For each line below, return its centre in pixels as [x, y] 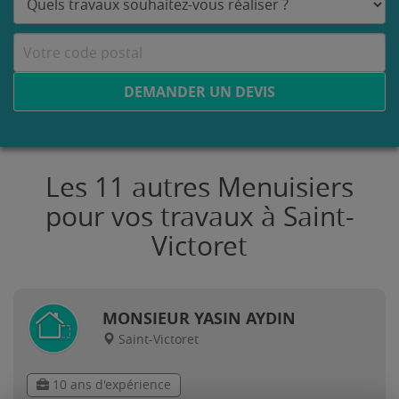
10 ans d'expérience [110, 385]
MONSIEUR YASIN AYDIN [199, 318]
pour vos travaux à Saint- [199, 217]
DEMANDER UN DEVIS [199, 92]
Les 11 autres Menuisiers [199, 188]
